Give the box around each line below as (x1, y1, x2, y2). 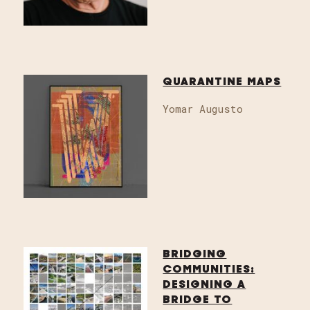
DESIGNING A (163, 279, 246, 291)
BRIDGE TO (163, 294, 232, 306)
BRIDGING (163, 248, 227, 260)
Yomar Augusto (163, 101, 244, 116)
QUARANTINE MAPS (163, 76, 282, 88)
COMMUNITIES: (163, 264, 255, 275)
